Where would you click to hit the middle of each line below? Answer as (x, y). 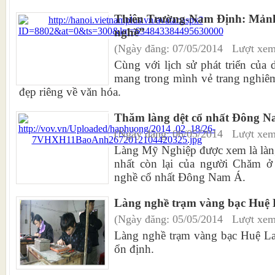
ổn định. (134, 249)
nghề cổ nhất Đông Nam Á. (180, 177)
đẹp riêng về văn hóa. (70, 92)
